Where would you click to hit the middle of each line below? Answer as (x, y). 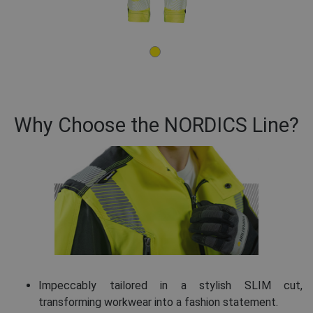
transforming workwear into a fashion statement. (158, 303)
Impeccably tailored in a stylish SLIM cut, (170, 286)
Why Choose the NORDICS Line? (156, 125)
